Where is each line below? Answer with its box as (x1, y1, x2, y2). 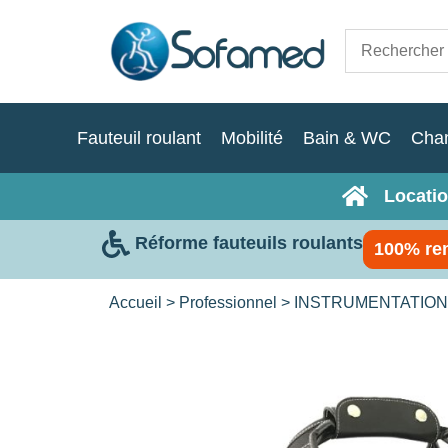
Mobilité (220, 127, 283, 148)
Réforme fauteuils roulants (135, 232, 363, 253)
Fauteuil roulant (76, 127, 201, 148)
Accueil (109, 293, 162, 311)
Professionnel (179, 293, 277, 311)
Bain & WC (302, 127, 391, 148)
